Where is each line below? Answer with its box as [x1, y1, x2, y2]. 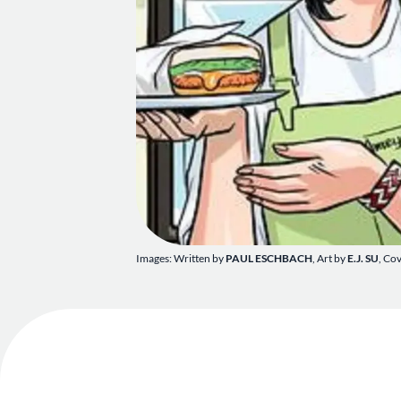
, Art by [312, 252, 347, 265]
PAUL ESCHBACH [226, 252, 312, 265]
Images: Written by [136, 252, 226, 265]
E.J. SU [347, 252, 379, 265]
